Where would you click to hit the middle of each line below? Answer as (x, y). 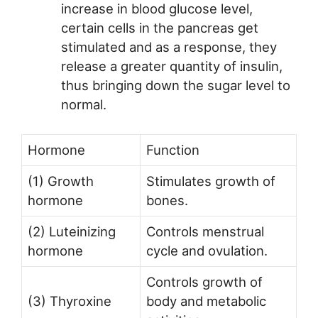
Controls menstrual (205, 231)
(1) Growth (61, 181)
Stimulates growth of (211, 181)
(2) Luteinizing (72, 231)
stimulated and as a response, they (169, 47)
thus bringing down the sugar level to (175, 86)
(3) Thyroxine (70, 301)
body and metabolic (206, 301)
